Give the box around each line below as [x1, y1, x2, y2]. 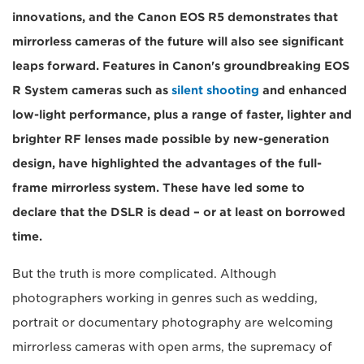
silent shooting [171, 83, 259, 97]
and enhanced [259, 83, 347, 97]
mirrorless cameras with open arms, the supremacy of [12, 340, 332, 353]
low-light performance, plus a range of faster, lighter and [12, 107, 352, 121]
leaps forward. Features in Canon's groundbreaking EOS [12, 58, 349, 72]
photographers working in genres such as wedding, [12, 291, 318, 305]
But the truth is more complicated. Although [12, 266, 276, 280]
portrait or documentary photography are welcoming [12, 315, 333, 329]
